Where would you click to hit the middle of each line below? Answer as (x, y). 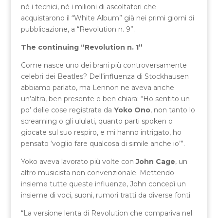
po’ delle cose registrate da (67, 110)
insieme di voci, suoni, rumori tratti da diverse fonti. (106, 195)
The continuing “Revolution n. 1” (82, 47)
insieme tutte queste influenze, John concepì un (103, 184)
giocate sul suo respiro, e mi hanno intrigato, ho (101, 132)
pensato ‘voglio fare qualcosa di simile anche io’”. (103, 143)
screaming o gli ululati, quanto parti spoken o (97, 121)
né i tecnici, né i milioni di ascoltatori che (88, 7)
